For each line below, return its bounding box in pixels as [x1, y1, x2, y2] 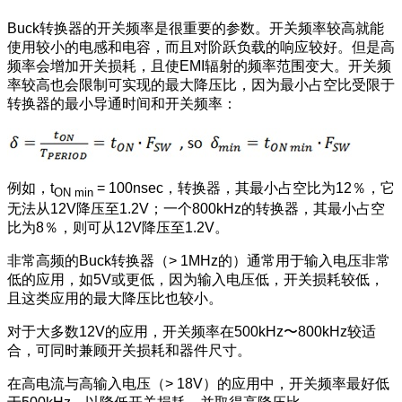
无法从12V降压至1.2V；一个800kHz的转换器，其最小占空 [7, 200, 385, 216]
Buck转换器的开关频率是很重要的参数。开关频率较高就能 [7, 21, 384, 37]
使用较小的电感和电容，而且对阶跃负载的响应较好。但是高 [7, 39, 395, 56]
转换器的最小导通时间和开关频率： [7, 96, 237, 112]
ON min [54, 186, 93, 200]
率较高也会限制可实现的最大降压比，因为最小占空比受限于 [7, 77, 395, 93]
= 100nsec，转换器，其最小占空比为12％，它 [93, 180, 395, 197]
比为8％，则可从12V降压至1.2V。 [7, 219, 229, 235]
